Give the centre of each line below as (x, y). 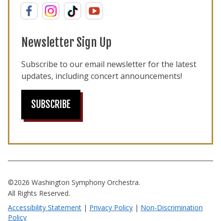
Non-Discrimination (172, 208)
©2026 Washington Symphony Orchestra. (74, 183)
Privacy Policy (111, 208)
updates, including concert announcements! (102, 76)
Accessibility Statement (45, 208)
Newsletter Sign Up (66, 43)
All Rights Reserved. (39, 193)
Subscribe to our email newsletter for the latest (109, 64)
